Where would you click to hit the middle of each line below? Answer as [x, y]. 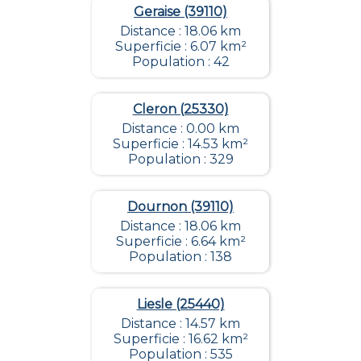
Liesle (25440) [180, 304]
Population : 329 [180, 159]
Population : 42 [180, 61]
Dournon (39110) [180, 206]
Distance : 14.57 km [180, 323]
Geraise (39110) [180, 11]
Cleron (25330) [180, 109]
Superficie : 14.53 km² [180, 143]
